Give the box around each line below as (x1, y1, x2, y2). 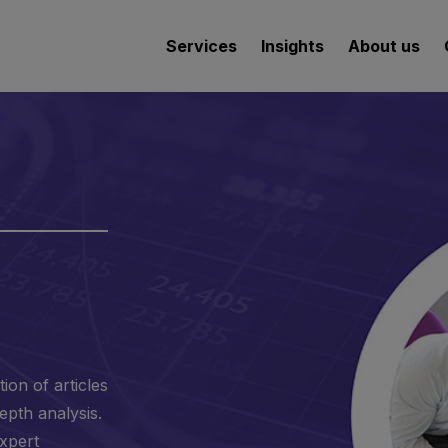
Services (166, 36, 237, 56)
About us (348, 36, 420, 56)
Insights (261, 36, 324, 56)
